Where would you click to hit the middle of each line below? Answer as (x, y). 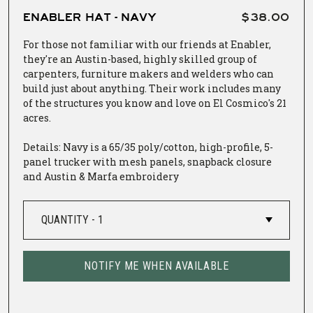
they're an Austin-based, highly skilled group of (140, 59)
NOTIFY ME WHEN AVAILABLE (156, 265)
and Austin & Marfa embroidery (101, 176)
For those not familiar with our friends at (127, 44)
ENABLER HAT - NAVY (90, 17)
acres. (38, 117)
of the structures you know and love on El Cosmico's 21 (155, 103)
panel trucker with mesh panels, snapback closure (147, 161)
